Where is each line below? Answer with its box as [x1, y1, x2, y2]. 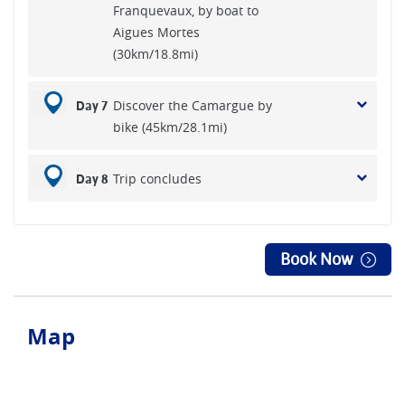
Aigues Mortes [113, 24, 200, 41]
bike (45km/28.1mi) [113, 118, 227, 136]
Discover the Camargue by [113, 97, 272, 114]
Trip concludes [113, 170, 202, 187]
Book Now [280, 250, 353, 268]
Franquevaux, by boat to [113, 2, 259, 19]
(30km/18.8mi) [113, 45, 198, 62]
